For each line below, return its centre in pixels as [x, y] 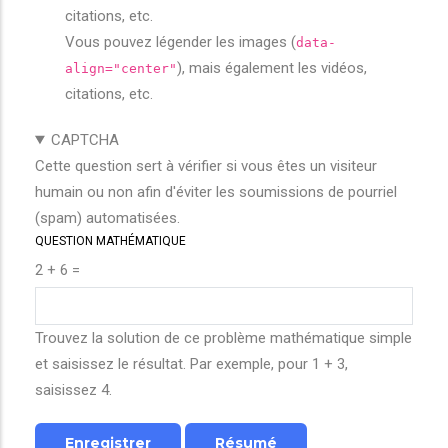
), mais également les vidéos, [272, 68]
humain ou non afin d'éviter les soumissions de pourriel [216, 192]
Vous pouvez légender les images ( [180, 42]
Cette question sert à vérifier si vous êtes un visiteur [206, 166]
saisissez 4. [73, 390]
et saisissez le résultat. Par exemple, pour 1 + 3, [191, 364]
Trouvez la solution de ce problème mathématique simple [223, 338]
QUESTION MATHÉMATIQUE [110, 241]
